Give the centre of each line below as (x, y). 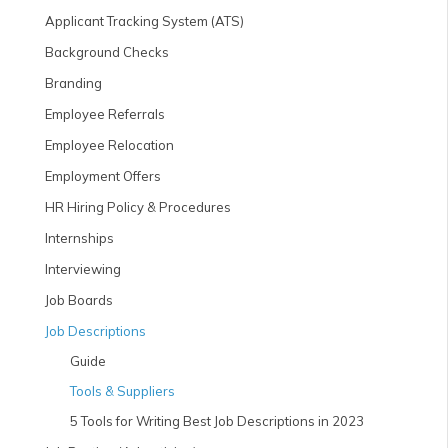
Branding (73, 83)
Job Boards (79, 300)
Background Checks (107, 52)
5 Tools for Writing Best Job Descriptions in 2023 (217, 421)
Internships (79, 238)
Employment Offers (103, 176)
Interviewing (83, 269)
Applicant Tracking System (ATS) (144, 21)
